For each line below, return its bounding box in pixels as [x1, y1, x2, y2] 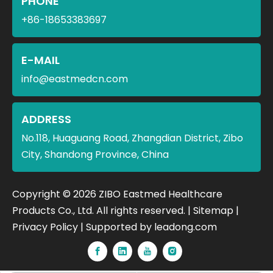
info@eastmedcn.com [21, 72, 128, 87]
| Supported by [78, 220, 154, 235]
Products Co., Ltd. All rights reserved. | [12, 204, 193, 218]
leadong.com [154, 220, 217, 235]
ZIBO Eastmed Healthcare [96, 187, 222, 202]
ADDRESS [21, 112, 71, 127]
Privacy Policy [12, 220, 78, 235]
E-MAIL [21, 52, 60, 68]
